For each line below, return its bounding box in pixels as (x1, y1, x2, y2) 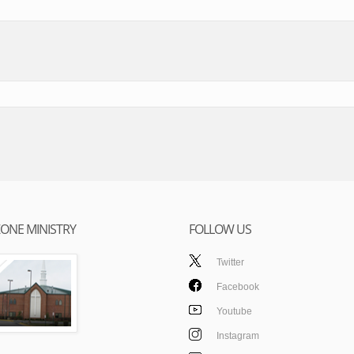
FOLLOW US (189, 220, 251, 238)
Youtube (217, 306, 252, 317)
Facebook (217, 281, 259, 292)
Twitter (217, 257, 244, 268)
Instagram (217, 330, 259, 341)
